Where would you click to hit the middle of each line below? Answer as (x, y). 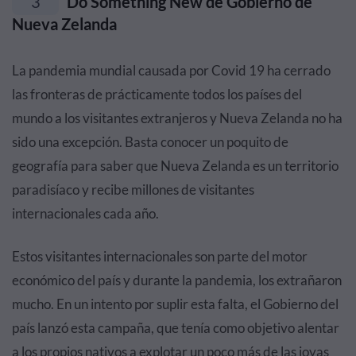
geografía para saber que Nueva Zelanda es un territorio (175, 166)
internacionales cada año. (85, 214)
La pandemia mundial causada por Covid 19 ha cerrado (171, 71)
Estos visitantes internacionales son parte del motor (160, 257)
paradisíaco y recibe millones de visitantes (133, 190)
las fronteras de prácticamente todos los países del (157, 95)
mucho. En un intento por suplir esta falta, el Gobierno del (175, 304)
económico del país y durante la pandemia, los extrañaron (177, 281)
